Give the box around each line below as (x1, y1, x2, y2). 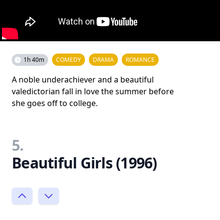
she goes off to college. (12, 97, 98, 109)
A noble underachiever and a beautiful (12, 74, 154, 85)
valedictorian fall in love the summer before (12, 85, 174, 97)
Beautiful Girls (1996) (12, 152, 157, 173)
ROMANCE (126, 55, 155, 64)
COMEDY (56, 55, 81, 64)
